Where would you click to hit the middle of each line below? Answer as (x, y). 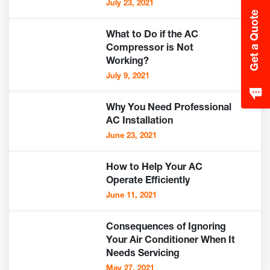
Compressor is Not (150, 49)
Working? (128, 62)
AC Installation (140, 121)
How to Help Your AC (155, 168)
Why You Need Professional (169, 108)
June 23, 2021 (132, 136)
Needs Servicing (143, 254)
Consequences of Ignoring (166, 228)
